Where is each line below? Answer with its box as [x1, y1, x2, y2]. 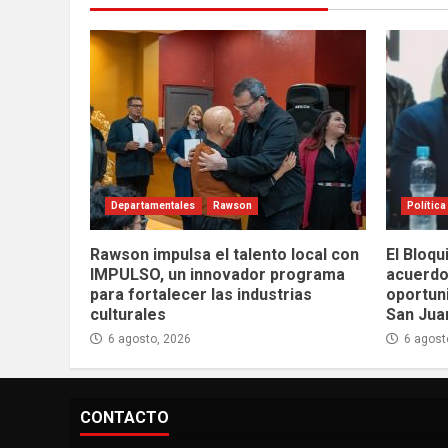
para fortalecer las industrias [90, 285, 312, 305]
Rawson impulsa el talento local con [90, 245, 359, 265]
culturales [90, 305, 166, 325]
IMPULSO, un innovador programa [90, 265, 345, 285]
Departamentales [111, 200, 196, 212]
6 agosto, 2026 [105, 332, 191, 347]
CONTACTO [80, 408, 169, 428]
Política [407, 200, 446, 212]
